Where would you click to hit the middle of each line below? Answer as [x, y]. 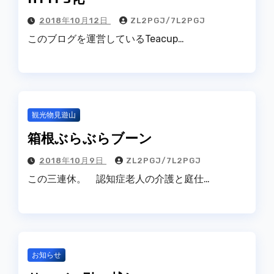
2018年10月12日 [75, 20]
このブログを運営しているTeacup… [106, 39]
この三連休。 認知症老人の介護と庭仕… [119, 179]
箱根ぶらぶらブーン [90, 138]
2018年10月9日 [73, 161]
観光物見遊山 [54, 115]
